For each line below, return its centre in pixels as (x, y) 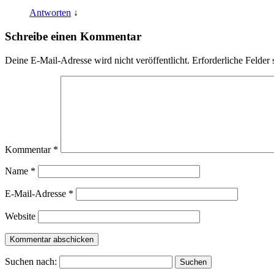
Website (20, 216)
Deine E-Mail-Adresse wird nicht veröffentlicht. (97, 60)
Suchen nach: (31, 261)
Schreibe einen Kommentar (73, 36)
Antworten (50, 13)
